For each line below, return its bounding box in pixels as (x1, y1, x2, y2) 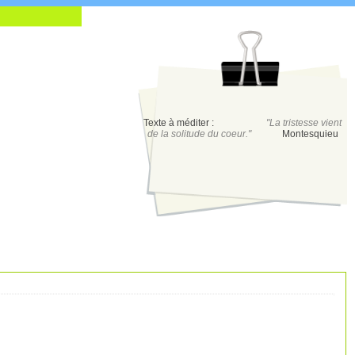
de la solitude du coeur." (147, 128, 256, 139)
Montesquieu (281, 128, 338, 139)
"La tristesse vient (266, 117, 342, 128)
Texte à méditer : (143, 117, 219, 128)
